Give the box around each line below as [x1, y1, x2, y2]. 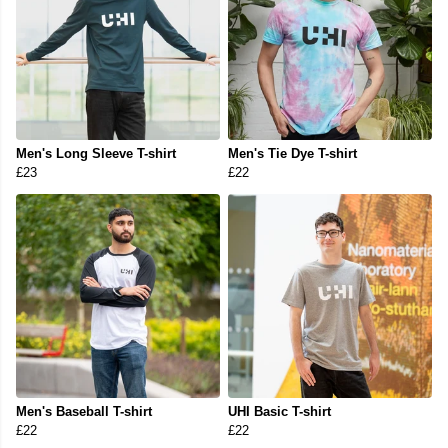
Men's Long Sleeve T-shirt [16, 146, 176, 162]
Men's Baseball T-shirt [16, 404, 152, 420]
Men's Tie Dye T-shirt [228, 146, 357, 162]
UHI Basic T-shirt [228, 404, 331, 420]
